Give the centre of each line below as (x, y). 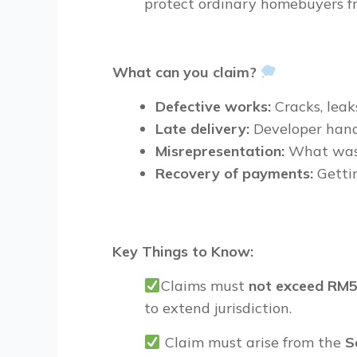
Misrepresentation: (222, 151)
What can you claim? (186, 72)
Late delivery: (202, 129)
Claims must (204, 286)
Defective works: (213, 106)
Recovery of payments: (234, 173)
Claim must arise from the (253, 342)
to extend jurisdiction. (218, 308)
